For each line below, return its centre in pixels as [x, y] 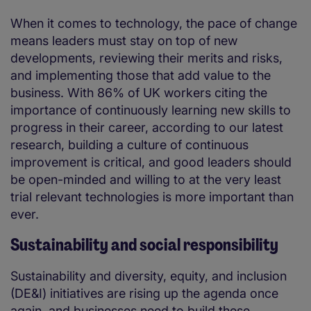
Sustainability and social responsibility [147, 245]
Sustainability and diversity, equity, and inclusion [149, 276]
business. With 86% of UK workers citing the [139, 93]
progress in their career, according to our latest [147, 128]
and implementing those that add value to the [141, 76]
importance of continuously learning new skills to [151, 110]
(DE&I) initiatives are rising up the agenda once [144, 294]
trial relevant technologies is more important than [152, 197]
